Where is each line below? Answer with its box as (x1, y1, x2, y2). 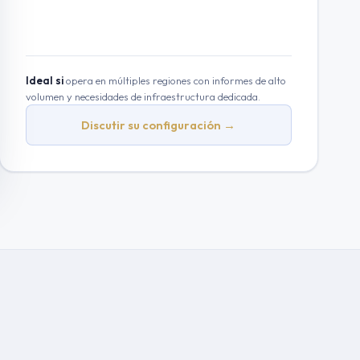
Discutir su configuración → (81, 117, 236, 133)
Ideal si (25, 74, 63, 87)
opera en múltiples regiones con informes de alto (63, 74, 286, 87)
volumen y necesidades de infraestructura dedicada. (25, 90, 260, 103)
